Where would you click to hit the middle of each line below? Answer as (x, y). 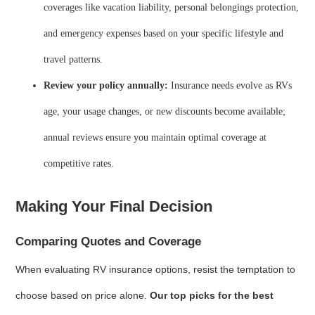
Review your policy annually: (106, 85)
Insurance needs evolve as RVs (230, 85)
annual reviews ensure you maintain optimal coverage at (155, 137)
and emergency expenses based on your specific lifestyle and (164, 33)
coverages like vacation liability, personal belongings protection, (172, 7)
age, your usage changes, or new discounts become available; (165, 111)
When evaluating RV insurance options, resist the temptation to (156, 269)
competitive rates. (79, 163)
